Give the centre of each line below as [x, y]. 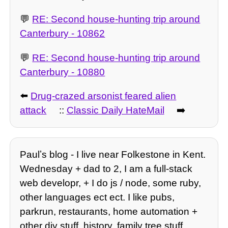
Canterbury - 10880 [63, 72]
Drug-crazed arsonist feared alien [104, 96]
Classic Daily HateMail [115, 110]
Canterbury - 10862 [63, 34]
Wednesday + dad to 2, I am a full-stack [106, 169]
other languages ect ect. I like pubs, [97, 197]
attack [33, 110]
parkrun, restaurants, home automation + [109, 212]
